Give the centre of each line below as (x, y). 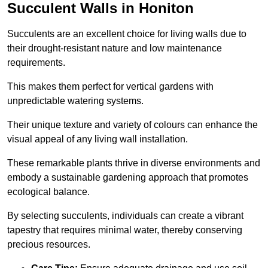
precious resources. (49, 244)
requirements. (36, 62)
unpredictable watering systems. (75, 100)
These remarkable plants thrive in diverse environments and (134, 163)
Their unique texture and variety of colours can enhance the (133, 124)
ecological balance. (48, 191)
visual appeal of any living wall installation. (98, 139)
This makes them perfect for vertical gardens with (110, 86)
